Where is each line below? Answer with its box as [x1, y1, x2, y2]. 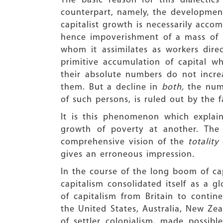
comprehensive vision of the [61, 137, 184, 147]
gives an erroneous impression [61, 150, 192, 159]
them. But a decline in [61, 83, 162, 92]
